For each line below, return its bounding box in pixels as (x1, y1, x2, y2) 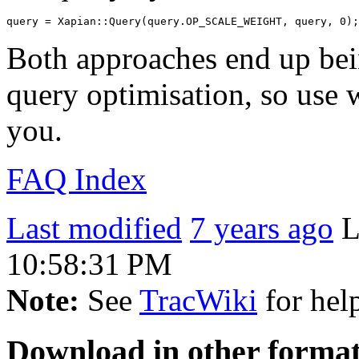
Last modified (6, 210, 182, 245)
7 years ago (190, 210, 333, 245)
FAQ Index (6, 161, 147, 196)
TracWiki (139, 282, 257, 317)
